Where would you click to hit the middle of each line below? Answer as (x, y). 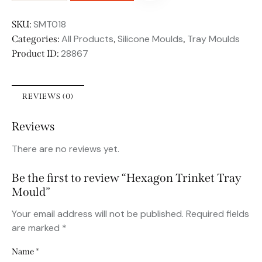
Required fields (218, 214)
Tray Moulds (213, 39)
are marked (37, 228)
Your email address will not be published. (98, 214)
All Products (87, 39)
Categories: (37, 39)
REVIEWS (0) (48, 96)
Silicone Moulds (150, 39)
